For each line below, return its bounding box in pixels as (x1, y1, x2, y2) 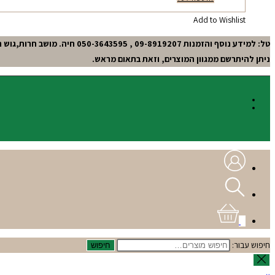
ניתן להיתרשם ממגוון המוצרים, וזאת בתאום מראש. (92, 53, 270, 64)
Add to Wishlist (193, 14, 246, 25)
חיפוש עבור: (232, 239, 270, 250)
